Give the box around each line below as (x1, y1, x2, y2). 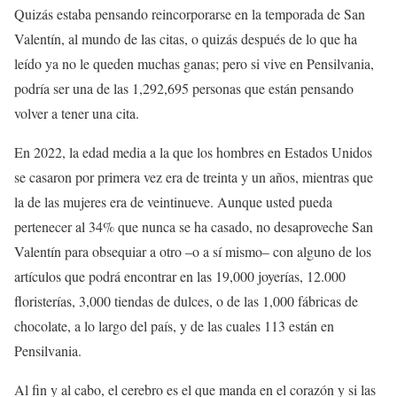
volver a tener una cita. (14, 104, 139, 123)
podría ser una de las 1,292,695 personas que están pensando (14, 79, 354, 98)
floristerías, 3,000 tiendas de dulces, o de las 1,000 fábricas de (14, 292, 358, 311)
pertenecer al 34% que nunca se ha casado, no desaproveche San (14, 217, 373, 237)
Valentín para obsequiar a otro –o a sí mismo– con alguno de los (14, 242, 371, 261)
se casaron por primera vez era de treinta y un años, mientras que (14, 167, 373, 187)
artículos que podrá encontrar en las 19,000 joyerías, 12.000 (14, 267, 346, 286)
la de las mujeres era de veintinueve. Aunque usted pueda (14, 192, 332, 212)
